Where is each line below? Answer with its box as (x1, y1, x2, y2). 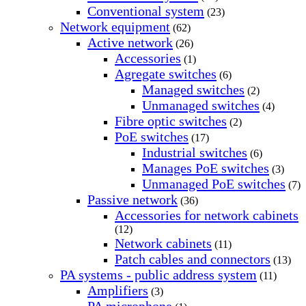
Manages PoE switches (142, 161, 269, 176)
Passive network (87, 192, 178, 208)
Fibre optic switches (115, 113, 227, 129)
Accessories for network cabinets (115, 208, 298, 223)
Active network (87, 35, 173, 51)
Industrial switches (142, 145, 247, 161)
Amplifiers (87, 283, 148, 298)
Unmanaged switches (142, 98, 260, 113)
